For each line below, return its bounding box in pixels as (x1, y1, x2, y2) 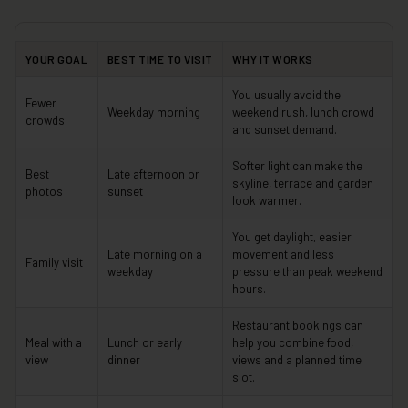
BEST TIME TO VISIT (107, 52, 213, 66)
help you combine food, (232, 334, 353, 350)
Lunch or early (107, 334, 182, 350)
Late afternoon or (107, 166, 199, 181)
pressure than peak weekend (232, 263, 382, 279)
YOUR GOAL (25, 52, 88, 66)
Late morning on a (107, 246, 202, 261)
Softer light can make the (232, 158, 362, 173)
